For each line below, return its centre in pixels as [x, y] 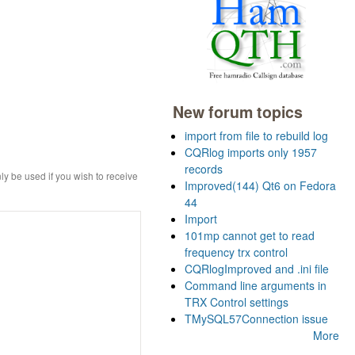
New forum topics [238, 111]
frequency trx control [236, 252]
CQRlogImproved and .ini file [257, 268]
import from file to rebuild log [256, 135]
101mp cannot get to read [250, 235]
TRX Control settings [237, 302]
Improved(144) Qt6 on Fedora [260, 185]
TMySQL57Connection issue [256, 318]
